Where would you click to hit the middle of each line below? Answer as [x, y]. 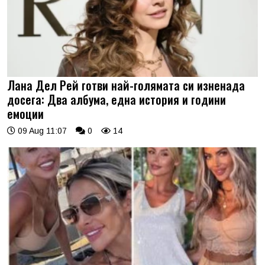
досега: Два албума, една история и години [117, 99]
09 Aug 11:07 [41, 131]
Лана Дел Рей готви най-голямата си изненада [126, 85]
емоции [25, 114]
